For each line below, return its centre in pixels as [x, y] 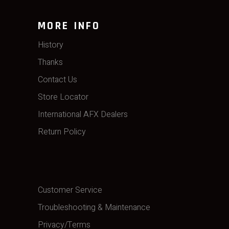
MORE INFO [69, 26]
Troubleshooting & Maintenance [94, 208]
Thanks [50, 63]
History [51, 45]
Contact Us [58, 80]
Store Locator [63, 97]
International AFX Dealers [83, 115]
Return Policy [62, 132]
